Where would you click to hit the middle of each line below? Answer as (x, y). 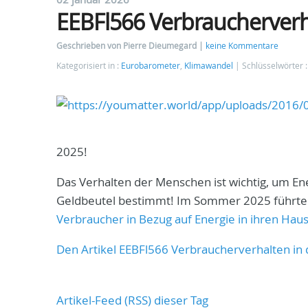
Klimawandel (209, 66)
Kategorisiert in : (89, 66)
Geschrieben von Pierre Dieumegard (128, 46)
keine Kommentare (242, 46)
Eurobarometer (151, 66)
